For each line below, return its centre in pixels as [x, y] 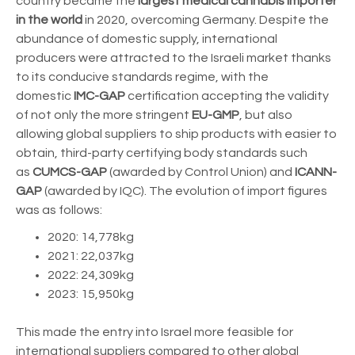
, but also [266, 115]
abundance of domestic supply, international [147, 38]
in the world [49, 19]
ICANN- [316, 172]
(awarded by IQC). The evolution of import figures [185, 191]
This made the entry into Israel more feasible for [155, 332]
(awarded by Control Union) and [202, 172]
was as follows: [59, 210]
